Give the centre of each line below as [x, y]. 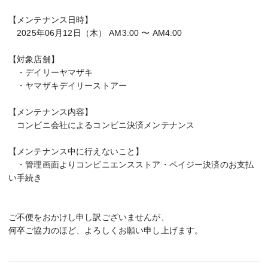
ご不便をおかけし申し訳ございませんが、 [89, 217]
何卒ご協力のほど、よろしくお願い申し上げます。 [106, 230]
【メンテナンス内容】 [51, 112]
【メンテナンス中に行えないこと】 [76, 151]
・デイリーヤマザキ [51, 72]
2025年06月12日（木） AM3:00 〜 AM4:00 [95, 33]
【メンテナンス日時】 [51, 20]
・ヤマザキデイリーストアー [68, 86]
